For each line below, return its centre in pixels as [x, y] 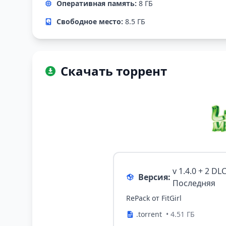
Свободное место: [90, 22]
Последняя [194, 183]
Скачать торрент [114, 71]
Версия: [154, 177]
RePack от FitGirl [154, 198]
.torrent [149, 214]
